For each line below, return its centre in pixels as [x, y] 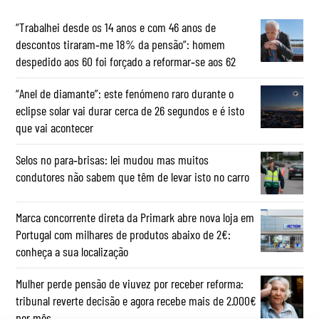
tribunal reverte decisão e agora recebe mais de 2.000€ [136, 300]
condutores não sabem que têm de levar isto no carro [133, 176]
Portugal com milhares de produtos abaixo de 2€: [124, 234]
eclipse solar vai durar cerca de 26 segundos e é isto [130, 110]
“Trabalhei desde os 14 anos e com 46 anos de [116, 27]
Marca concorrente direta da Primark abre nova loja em [135, 217]
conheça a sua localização [72, 251]
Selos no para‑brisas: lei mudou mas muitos [113, 159]
